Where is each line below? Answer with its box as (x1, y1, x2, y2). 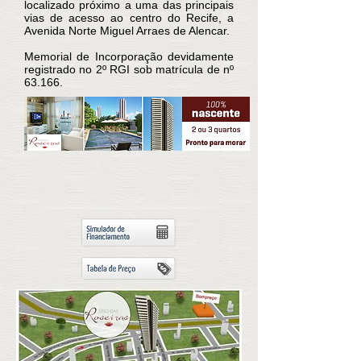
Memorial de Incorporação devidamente (24, 50, 234, 63)
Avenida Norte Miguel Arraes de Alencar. (24, 24, 230, 37)
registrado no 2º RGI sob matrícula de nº (24, 63, 234, 76)
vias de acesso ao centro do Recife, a (24, 11, 234, 24)
